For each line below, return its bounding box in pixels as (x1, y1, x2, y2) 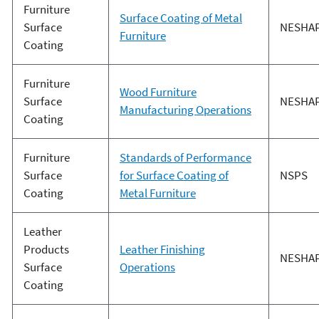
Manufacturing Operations (119, 102, 251, 118)
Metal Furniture (119, 185, 196, 202)
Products (23, 241, 69, 258)
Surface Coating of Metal (119, 10, 242, 26)
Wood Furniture (119, 84, 197, 100)
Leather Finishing (119, 241, 205, 258)
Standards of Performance (119, 150, 251, 166)
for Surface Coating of (119, 167, 229, 184)
